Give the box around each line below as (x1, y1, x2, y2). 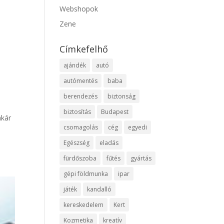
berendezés (63, 92, 98, 100)
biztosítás (63, 107, 91, 116)
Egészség (63, 138, 90, 147)
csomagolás (63, 123, 98, 131)
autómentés (63, 76, 98, 85)
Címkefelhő (59, 43, 108, 55)
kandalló (87, 185, 112, 193)
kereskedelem (63, 200, 104, 209)
